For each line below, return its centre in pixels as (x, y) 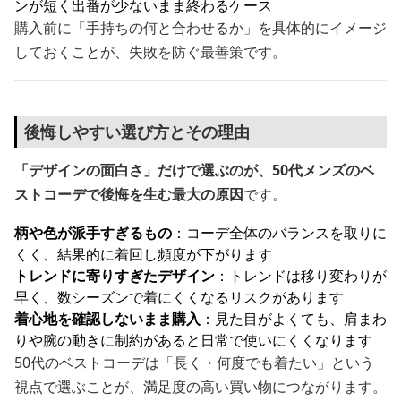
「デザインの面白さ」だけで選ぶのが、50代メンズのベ (194, 170)
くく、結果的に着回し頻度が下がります (143, 254)
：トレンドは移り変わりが (301, 276)
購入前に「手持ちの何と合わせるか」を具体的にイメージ (200, 28)
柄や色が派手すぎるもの (93, 233)
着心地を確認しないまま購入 (107, 319)
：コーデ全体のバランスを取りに (279, 233)
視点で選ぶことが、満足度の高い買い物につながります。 (200, 387)
